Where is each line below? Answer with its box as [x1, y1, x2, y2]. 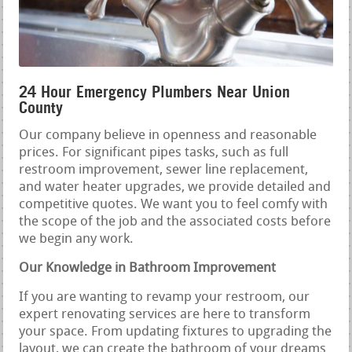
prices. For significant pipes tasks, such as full [19, 146, 289, 160]
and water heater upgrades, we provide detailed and [19, 181, 332, 195]
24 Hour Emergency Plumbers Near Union [19, 82, 291, 102]
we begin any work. [19, 233, 134, 247]
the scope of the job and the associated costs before [19, 215, 332, 229]
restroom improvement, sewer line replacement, [19, 163, 309, 178]
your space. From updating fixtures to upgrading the [19, 325, 332, 339]
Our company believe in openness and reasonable [19, 129, 317, 143]
